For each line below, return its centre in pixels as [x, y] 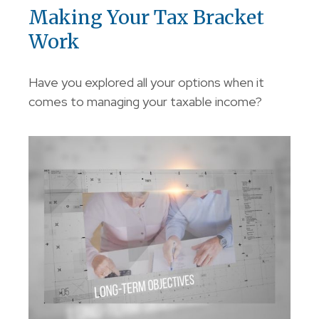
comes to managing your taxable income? [145, 102]
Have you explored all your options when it [146, 83]
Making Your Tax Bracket [146, 17]
